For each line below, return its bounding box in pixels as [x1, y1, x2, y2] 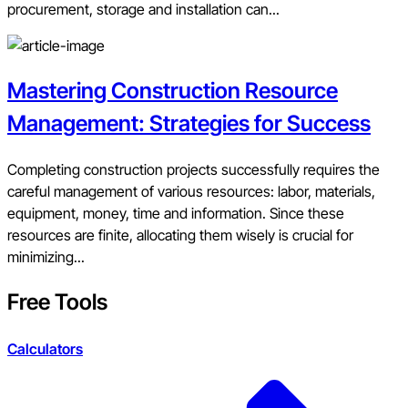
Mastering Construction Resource [7, 77, 338, 105]
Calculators [7, 340, 83, 359]
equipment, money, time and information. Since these [7, 204, 344, 223]
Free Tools [7, 289, 107, 316]
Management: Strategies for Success [7, 110, 371, 138]
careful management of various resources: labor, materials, [7, 182, 375, 201]
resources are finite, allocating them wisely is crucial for [7, 226, 353, 245]
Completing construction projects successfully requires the [7, 160, 380, 179]
